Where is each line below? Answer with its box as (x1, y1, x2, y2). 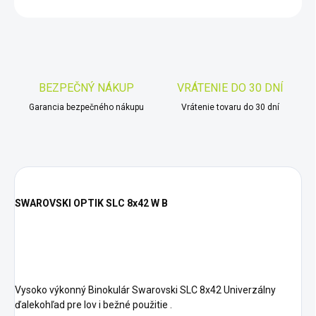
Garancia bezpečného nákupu (28, 102, 144, 113)
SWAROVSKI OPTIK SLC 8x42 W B (15, 197, 168, 209)
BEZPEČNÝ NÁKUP (38, 81, 134, 95)
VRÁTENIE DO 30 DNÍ (176, 81, 284, 95)
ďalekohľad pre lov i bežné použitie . (15, 299, 172, 311)
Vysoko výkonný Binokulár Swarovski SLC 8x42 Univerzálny (15, 284, 276, 296)
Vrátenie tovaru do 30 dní (181, 102, 279, 113)
